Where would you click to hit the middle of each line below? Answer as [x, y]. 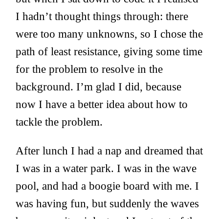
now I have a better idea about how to [102, 104]
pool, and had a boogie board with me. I [107, 186]
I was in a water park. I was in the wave [106, 168]
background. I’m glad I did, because [99, 87]
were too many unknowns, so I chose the [109, 34]
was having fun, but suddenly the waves [107, 204]
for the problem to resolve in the [89, 69]
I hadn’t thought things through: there [102, 16]
